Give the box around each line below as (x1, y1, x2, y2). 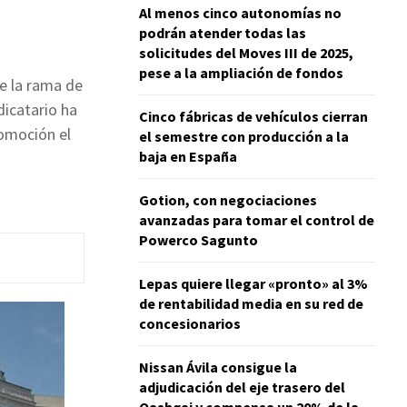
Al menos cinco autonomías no (139, 3, 342, 22)
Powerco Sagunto (139, 230, 258, 249)
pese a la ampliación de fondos (139, 63, 343, 82)
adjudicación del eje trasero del (139, 377, 345, 396)
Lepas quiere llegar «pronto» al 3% (139, 273, 368, 293)
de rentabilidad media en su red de (139, 293, 363, 313)
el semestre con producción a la (139, 126, 349, 145)
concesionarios (139, 313, 241, 333)
